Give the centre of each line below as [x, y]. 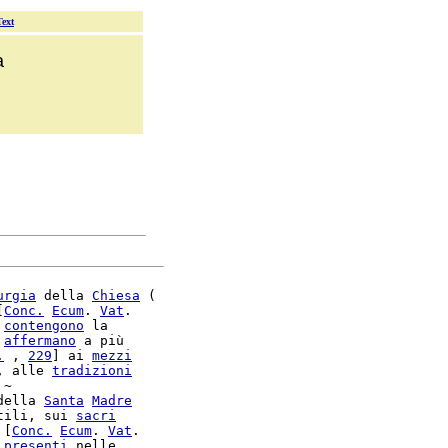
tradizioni [92, 370]
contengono [44, 325]
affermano [40, 340]
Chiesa [116, 295]
